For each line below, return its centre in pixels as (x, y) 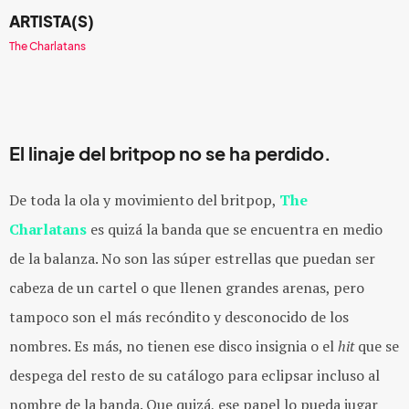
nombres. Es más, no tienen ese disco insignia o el (173, 346)
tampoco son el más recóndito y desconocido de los (179, 317)
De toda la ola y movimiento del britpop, (144, 200)
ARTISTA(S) (52, 21)
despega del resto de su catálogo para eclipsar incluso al (194, 375)
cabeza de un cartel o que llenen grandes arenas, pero (187, 288)
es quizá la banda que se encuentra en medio (235, 229)
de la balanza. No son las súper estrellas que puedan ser (192, 258)
